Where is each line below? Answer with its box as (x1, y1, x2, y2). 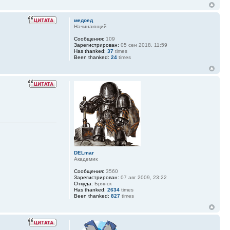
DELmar (73, 149, 94, 156)
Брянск (92, 180, 111, 186)
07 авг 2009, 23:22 (119, 174, 167, 180)
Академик (73, 156, 98, 162)
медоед (73, 17, 93, 23)
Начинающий (73, 23, 107, 29)
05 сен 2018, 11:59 (119, 42, 167, 48)
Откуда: (73, 180, 93, 186)
